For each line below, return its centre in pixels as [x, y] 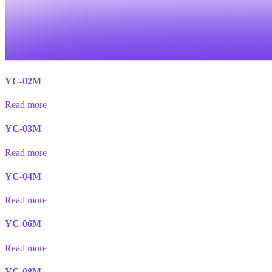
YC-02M [23, 81]
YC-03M [23, 129]
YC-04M [23, 176]
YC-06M [23, 224]
